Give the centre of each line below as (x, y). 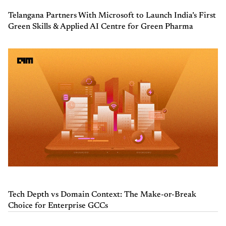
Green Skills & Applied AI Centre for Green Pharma (101, 26)
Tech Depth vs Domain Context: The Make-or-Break (102, 194)
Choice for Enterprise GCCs (58, 206)
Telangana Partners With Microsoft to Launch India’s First (112, 15)
